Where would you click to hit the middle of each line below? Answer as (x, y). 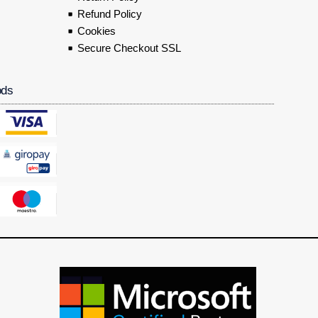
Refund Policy (109, 13)
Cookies (96, 31)
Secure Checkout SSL (129, 48)
